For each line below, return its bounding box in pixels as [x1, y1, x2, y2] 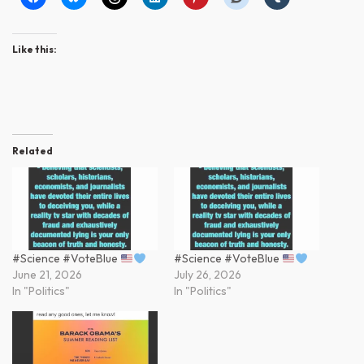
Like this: [12, 42, 57, 55]
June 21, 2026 [12, 267, 82, 283]
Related [12, 144, 53, 157]
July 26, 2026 [174, 267, 241, 283]
